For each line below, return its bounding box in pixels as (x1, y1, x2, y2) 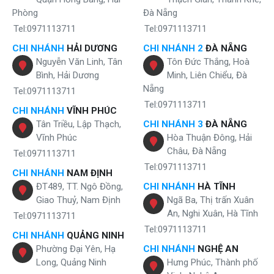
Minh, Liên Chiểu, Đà (167, 70, 247, 81)
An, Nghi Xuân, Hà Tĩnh (167, 208, 258, 220)
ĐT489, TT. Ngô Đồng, (36, 181, 123, 193)
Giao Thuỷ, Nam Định (36, 194, 120, 206)
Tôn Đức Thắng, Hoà (167, 56, 250, 68)
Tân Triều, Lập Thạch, (36, 119, 121, 130)
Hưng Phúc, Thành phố (167, 257, 258, 268)
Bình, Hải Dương (36, 70, 99, 81)
